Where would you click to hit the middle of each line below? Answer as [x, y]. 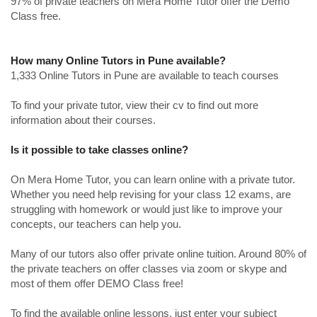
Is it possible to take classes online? [99, 149]
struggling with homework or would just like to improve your [146, 209]
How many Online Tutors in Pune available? [118, 60]
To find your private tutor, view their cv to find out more [134, 105]
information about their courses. [83, 120]
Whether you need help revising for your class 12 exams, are [151, 194]
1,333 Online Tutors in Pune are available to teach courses [145, 75]
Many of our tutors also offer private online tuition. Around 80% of [158, 253]
